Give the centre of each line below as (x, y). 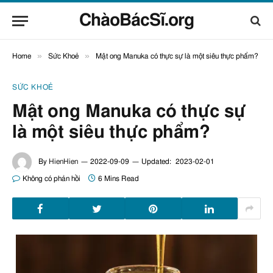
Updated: (156, 162)
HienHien (63, 162)
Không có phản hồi (51, 179)
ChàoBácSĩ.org (136, 21)
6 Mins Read (119, 179)
